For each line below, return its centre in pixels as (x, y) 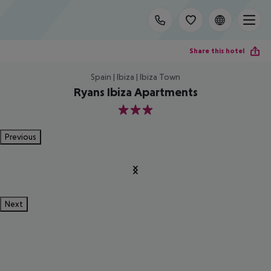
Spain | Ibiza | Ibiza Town (135, 77)
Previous (21, 137)
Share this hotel (217, 51)
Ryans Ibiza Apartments (135, 92)
